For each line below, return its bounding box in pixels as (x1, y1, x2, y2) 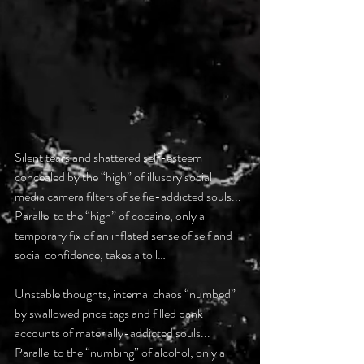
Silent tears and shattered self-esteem (15, 148, 205, 167)
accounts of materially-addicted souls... (15, 323, 210, 343)
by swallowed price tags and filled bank (15, 304, 206, 323)
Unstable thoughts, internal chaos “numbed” (15, 284, 238, 304)
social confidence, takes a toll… (15, 245, 166, 265)
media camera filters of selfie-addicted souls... (15, 187, 241, 206)
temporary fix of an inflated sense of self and (15, 226, 235, 245)
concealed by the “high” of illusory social (15, 167, 214, 187)
